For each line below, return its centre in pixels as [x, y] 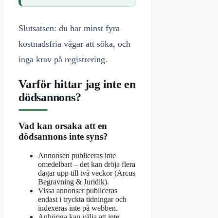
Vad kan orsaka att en [63, 126]
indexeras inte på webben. [78, 208]
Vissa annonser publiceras [78, 190]
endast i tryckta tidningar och [82, 199]
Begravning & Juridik [71, 182]
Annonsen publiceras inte [77, 155]
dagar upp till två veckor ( [77, 173]
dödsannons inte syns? [63, 136]
